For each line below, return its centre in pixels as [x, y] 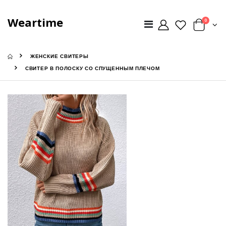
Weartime [35, 22]
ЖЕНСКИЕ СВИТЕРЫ [60, 56]
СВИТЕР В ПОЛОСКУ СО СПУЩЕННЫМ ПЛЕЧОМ [93, 69]
